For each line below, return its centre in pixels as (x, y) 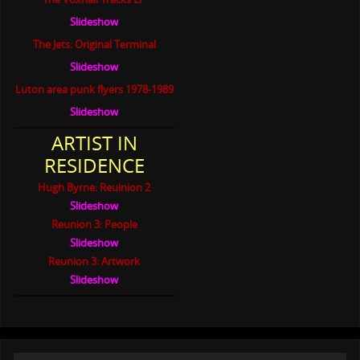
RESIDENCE (94, 166)
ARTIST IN (94, 143)
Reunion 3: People (94, 225)
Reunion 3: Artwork (94, 262)
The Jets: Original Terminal (94, 45)
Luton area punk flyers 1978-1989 (94, 90)
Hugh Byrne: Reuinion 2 (94, 188)
